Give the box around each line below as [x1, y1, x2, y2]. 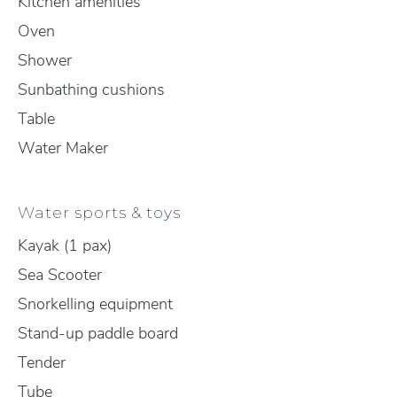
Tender [18, 352, 66, 373]
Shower [18, 50, 72, 71]
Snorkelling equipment [18, 293, 173, 315]
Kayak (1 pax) [18, 235, 112, 256]
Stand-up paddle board [18, 323, 178, 344]
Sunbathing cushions [18, 79, 165, 100]
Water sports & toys [18, 203, 181, 222]
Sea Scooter [18, 264, 102, 285]
